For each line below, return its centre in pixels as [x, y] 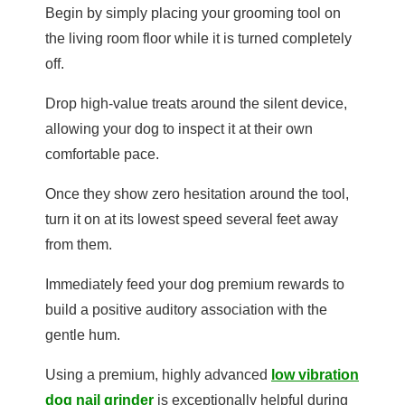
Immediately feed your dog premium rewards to [195, 285]
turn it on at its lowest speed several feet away [192, 220]
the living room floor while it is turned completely [198, 39]
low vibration [315, 375]
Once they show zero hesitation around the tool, [197, 194]
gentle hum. [83, 335]
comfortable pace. [102, 155]
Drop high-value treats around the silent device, [196, 104]
